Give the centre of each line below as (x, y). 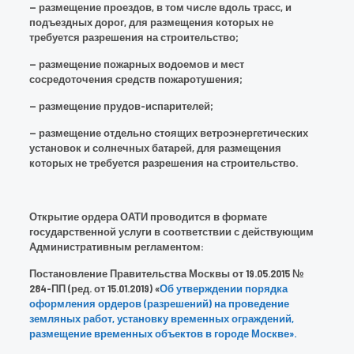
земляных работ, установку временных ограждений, (161, 318)
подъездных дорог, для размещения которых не (151, 22)
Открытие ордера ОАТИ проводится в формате (148, 217)
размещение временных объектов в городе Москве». (162, 333)
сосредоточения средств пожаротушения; (135, 79)
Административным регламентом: (116, 247)
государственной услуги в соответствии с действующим (171, 232)
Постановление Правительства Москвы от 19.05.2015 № (166, 273)
